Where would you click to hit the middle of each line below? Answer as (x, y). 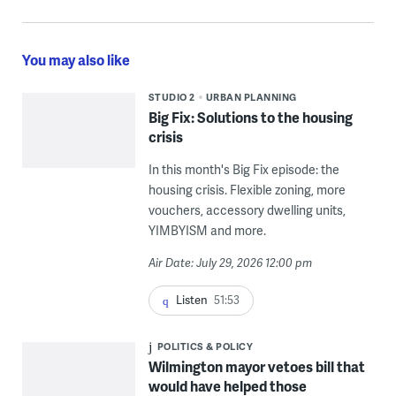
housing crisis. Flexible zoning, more (247, 190)
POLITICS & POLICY (205, 346)
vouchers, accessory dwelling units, (247, 210)
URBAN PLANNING (251, 97)
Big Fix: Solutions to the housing (250, 117)
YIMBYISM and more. (207, 230)
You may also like (76, 60)
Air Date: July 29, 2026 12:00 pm (230, 263)
